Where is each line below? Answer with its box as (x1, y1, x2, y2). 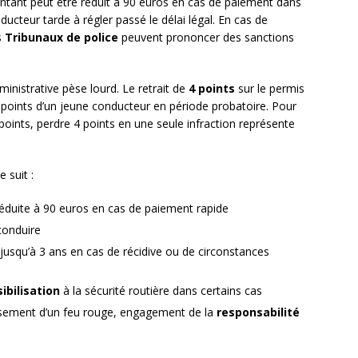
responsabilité (217, 304, 300, 320)
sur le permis (235, 81, 304, 97)
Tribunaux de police (5, 30, 118, 46)
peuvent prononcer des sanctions (118, 30, 294, 46)
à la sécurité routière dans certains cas (60, 283, 262, 299)
